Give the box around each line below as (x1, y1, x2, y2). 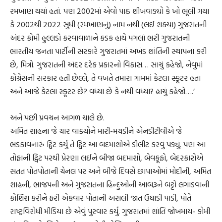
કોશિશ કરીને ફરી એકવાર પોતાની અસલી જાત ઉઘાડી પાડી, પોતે (10, 192, 191, 204)
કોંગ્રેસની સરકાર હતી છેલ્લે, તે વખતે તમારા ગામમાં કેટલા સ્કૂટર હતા (10, 72, 201, 84)
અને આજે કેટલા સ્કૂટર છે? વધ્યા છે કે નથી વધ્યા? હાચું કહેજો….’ (10, 85, 195, 98)
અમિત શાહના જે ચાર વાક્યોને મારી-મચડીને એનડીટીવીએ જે (10, 125, 182, 137)
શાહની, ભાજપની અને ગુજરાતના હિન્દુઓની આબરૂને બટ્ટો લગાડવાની (10, 178, 209, 191)
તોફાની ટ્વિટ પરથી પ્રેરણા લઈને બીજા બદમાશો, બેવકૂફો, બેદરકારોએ (10, 152, 203, 164)
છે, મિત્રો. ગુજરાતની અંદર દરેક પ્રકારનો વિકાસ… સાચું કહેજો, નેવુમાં (10, 58, 203, 71)
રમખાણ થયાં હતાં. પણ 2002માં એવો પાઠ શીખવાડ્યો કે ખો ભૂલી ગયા (10, 5, 209, 17)
